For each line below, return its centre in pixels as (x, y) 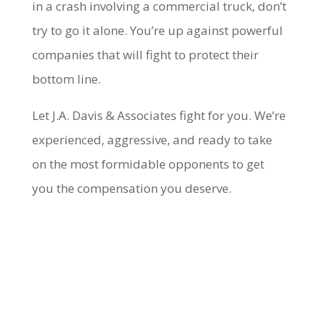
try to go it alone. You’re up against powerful (157, 30)
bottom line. (66, 79)
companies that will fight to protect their (145, 55)
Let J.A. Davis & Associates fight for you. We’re (159, 115)
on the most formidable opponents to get (148, 164)
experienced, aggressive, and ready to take (152, 140)
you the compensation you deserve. (131, 188)
